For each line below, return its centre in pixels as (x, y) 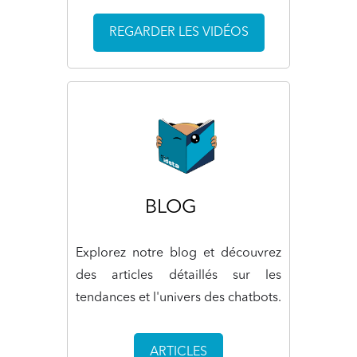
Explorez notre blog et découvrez (178, 253)
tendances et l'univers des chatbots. (178, 298)
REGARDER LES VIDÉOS (178, 32)
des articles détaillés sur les (178, 275)
